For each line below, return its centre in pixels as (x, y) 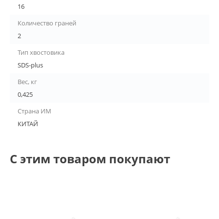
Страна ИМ (34, 111)
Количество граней (47, 23)
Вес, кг (27, 82)
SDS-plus (30, 65)
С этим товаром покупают (90, 159)
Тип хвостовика (41, 53)
